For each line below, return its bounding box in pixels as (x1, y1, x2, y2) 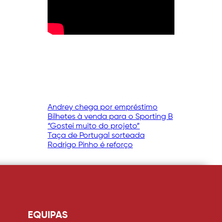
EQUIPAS (28, 211, 68, 221)
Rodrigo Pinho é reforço (48, 141, 133, 150)
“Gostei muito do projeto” (48, 122, 140, 131)
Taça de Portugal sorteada (48, 132, 145, 140)
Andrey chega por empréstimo (48, 104, 158, 112)
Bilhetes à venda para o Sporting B (48, 113, 173, 121)
